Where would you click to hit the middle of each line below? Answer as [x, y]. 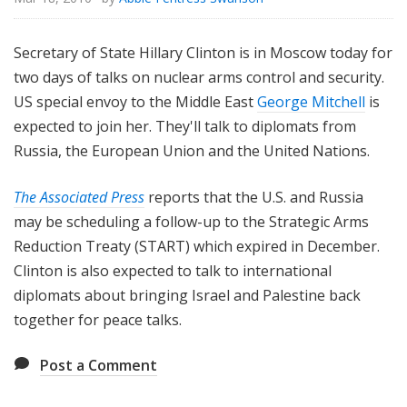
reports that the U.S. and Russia [254, 198]
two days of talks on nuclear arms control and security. [199, 78]
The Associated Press [79, 198]
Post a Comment [99, 366]
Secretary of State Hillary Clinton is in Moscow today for [203, 53]
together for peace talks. [98, 320]
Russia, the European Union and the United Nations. [192, 151]
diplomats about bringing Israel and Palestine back [187, 296]
